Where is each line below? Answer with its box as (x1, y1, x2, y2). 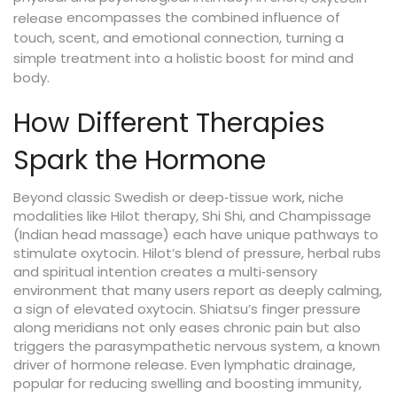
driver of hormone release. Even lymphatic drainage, (13, 355, 355, 375)
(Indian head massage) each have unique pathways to (13, 225, 378, 245)
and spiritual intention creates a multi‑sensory (13, 262, 317, 282)
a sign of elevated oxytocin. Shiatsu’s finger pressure (13, 300, 361, 319)
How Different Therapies (13, 105, 325, 143)
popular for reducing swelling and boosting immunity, (13, 374, 362, 393)
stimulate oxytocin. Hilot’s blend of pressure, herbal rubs (13, 244, 381, 263)
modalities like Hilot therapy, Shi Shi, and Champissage (13, 206, 371, 226)
